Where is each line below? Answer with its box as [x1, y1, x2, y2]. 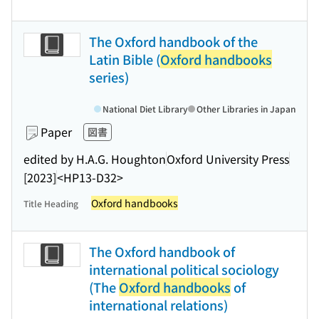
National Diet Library [103, 103, 188, 115]
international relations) [89, 296, 228, 314]
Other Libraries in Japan [197, 103, 296, 115]
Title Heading [23, 197, 78, 209]
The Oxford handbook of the [89, 32, 258, 51]
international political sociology [89, 260, 279, 278]
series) [89, 68, 129, 86]
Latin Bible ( [89, 50, 160, 68]
